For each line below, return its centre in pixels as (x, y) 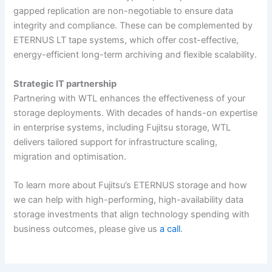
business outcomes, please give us (87, 229)
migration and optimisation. (71, 156)
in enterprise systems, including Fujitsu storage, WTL (122, 127)
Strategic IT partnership (65, 83)
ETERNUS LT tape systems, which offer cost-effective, (126, 40)
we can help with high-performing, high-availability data (129, 199)
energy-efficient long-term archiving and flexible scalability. (135, 55)
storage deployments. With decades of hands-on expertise (136, 113)
